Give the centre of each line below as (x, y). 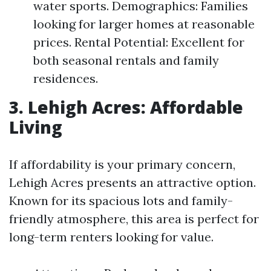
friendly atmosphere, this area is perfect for (134, 219)
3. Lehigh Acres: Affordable (126, 107)
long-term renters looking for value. (111, 237)
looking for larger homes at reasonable (144, 24)
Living (36, 127)
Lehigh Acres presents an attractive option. (132, 182)
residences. (66, 78)
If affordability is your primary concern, (122, 164)
